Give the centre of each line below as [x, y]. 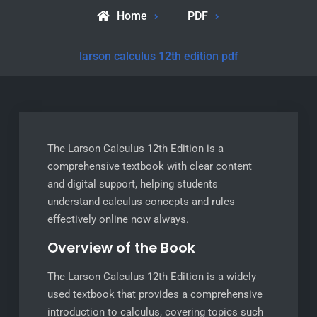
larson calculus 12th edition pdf [158, 56]
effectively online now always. [118, 219]
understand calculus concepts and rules [141, 202]
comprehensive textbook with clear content [149, 166]
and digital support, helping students [132, 184]
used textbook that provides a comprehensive [155, 294]
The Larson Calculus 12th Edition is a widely [151, 277]
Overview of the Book [121, 248]
